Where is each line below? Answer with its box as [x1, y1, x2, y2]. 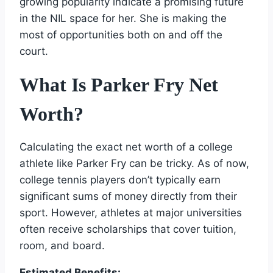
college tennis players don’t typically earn [19, 174, 221, 186]
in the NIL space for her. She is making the [19, 12, 227, 25]
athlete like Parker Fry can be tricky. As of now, [19, 157, 249, 170]
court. [19, 45, 48, 58]
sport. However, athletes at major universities [19, 207, 242, 219]
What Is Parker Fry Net [19, 74, 218, 96]
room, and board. [19, 239, 105, 252]
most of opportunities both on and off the [19, 29, 222, 41]
